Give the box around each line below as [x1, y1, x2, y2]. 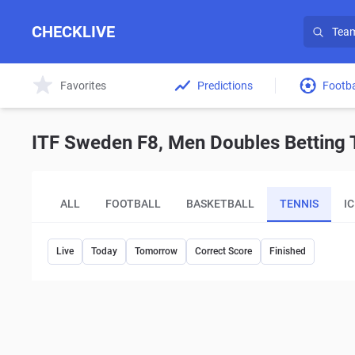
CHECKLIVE [32, 22, 115, 41]
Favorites [60, 78, 106, 92]
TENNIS [280, 197, 319, 210]
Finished [269, 246, 306, 257]
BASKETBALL [186, 197, 254, 210]
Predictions [197, 78, 253, 92]
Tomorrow [135, 246, 177, 257]
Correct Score [195, 246, 252, 257]
